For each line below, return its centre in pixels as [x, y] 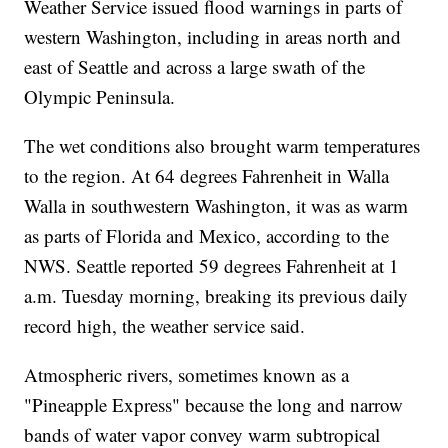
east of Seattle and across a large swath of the [195, 66]
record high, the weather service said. [165, 325]
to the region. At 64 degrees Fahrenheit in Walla [207, 175]
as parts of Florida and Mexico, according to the [207, 235]
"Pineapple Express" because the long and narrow [214, 404]
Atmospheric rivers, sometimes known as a [187, 374]
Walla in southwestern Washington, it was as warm [216, 205]
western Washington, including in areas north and [213, 36]
